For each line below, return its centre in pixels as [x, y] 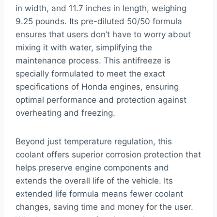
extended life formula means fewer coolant [99, 194]
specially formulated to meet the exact [90, 74]
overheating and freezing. [65, 113]
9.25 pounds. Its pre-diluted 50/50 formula [99, 22]
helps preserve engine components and [92, 168]
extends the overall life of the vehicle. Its [94, 181]
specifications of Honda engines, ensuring [97, 87]
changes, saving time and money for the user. [104, 207]
